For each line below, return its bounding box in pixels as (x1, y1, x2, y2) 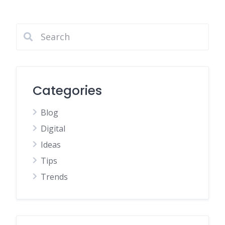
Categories (33, 81, 102, 99)
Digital (41, 123, 65, 134)
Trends (41, 171, 68, 182)
